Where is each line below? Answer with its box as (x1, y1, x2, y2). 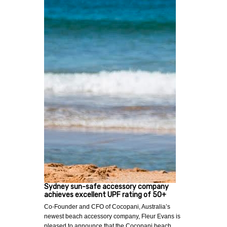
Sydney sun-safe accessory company (44, 182, 169, 191)
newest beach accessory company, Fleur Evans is (44, 212, 180, 220)
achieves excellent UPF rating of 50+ (44, 190, 166, 199)
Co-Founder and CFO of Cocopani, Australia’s (44, 203, 170, 210)
